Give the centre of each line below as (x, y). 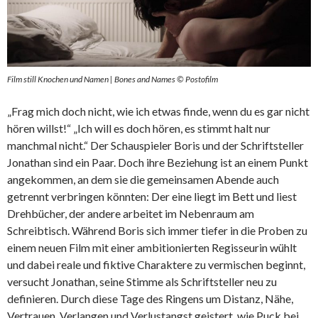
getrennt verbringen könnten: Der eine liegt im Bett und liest (152, 196)
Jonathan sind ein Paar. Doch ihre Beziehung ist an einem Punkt (158, 162)
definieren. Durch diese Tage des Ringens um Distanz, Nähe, (150, 298)
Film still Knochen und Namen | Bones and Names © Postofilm (113, 79)
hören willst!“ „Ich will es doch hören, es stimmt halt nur (139, 128)
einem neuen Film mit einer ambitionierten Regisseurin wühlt (152, 247)
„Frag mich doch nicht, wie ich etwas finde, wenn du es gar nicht (158, 111)
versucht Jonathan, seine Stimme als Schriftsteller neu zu (142, 281)
